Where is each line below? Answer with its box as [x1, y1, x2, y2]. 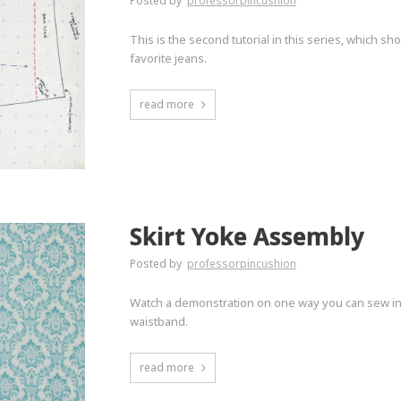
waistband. [129, 312, 188, 329]
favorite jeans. [129, 49, 207, 66]
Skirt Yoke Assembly [129, 219, 364, 252]
